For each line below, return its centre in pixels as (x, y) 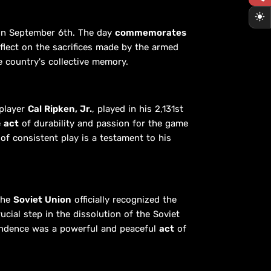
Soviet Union (42, 199)
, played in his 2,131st (138, 109)
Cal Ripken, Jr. (60, 109)
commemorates (151, 32)
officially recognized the (124, 199)
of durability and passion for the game (103, 123)
